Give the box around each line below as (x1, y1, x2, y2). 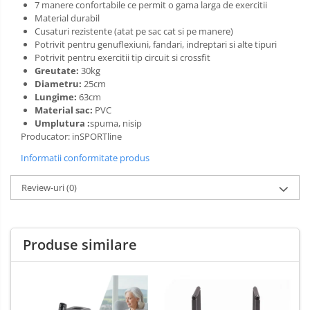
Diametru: (35, 77, 84, 91)
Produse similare (23, 235, 137, 255)
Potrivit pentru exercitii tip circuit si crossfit (35, 51, 210, 64)
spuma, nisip (90, 117, 142, 130)
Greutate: (35, 64, 81, 77)
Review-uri (21, 181, 66, 194)
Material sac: (35, 104, 95, 117)
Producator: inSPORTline (21, 130, 122, 143)
